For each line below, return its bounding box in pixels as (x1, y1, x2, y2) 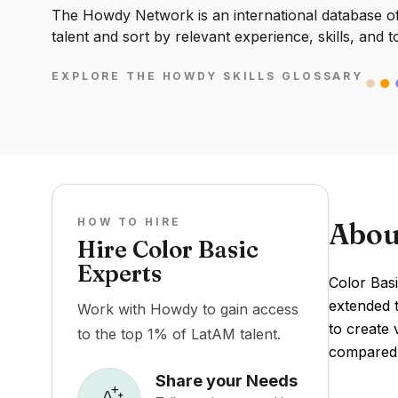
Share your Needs (155, 370, 298, 390)
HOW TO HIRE (77, 215, 181, 228)
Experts (77, 259, 162, 288)
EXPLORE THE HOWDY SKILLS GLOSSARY (52, 69, 364, 84)
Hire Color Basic (77, 235, 259, 264)
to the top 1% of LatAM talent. (77, 325, 281, 343)
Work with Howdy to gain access (77, 300, 298, 318)
